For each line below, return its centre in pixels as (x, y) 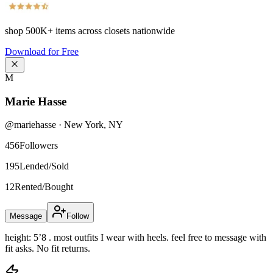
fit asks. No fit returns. (48, 249)
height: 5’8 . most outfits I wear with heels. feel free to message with (136, 238)
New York (84, 125)
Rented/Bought (44, 187)
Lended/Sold (44, 166)
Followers (39, 146)
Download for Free (42, 51)
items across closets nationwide (114, 31)
